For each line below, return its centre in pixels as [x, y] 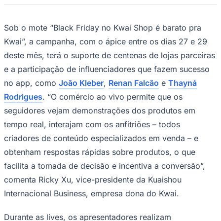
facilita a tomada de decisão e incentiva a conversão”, [105, 166]
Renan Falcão [134, 83]
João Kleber [81, 83]
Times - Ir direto [29, 11]
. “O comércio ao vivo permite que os [112, 96]
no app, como [31, 83]
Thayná [183, 83]
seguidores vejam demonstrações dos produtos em [100, 110]
